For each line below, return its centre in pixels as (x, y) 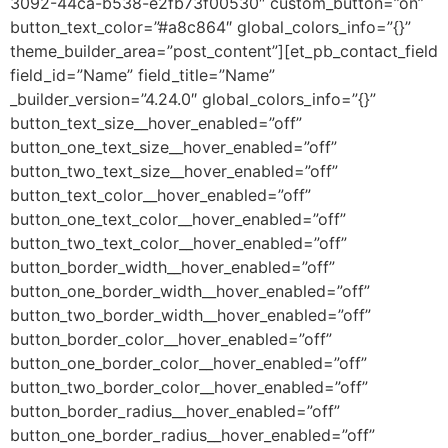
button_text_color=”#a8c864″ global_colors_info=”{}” (210, 26)
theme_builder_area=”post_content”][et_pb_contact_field (224, 50)
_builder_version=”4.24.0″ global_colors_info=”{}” (193, 98)
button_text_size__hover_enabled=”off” (156, 122)
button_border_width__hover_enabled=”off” (172, 266)
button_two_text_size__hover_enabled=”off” (174, 170)
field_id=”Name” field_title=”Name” (142, 74)
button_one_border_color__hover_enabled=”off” (188, 362)
